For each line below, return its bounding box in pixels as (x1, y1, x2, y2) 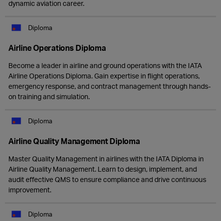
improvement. (8, 185, 51, 194)
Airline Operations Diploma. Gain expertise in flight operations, (8, 72, 200, 80)
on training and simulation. (8, 92, 90, 101)
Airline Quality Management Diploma (8, 136, 140, 146)
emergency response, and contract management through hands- (8, 82, 211, 90)
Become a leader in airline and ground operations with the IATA (8, 61, 202, 70)
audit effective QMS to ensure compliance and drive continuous (8, 175, 206, 184)
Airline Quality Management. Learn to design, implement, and (8, 165, 197, 173)
